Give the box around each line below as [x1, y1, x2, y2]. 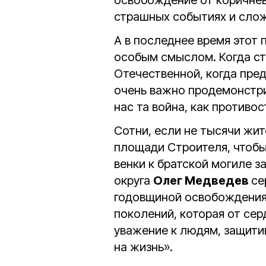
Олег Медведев [153, 173, 251, 188]
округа [114, 173, 153, 188]
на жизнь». [114, 240, 173, 255]
